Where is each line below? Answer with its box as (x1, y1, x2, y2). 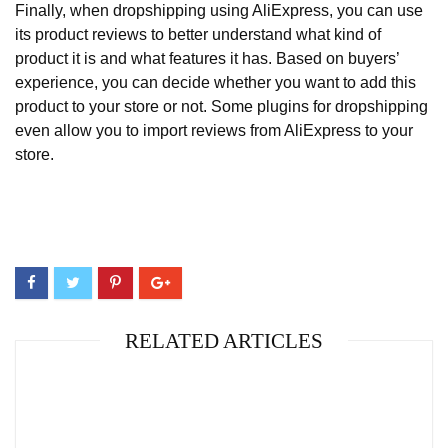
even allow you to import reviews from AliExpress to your (15, 122, 413, 140)
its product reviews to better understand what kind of (15, 26, 381, 44)
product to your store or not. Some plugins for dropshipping (15, 98, 428, 116)
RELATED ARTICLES (125, 329, 323, 354)
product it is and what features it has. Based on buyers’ (15, 50, 399, 68)
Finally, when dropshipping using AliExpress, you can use (15, 2, 423, 20)
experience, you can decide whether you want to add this (15, 74, 416, 92)
